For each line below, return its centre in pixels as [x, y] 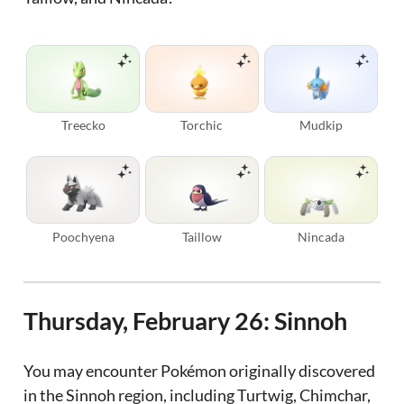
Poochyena [83, 236]
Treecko [83, 125]
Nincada [321, 236]
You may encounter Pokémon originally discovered [200, 371]
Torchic [202, 125]
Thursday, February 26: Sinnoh [186, 320]
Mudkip [321, 125]
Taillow [202, 236]
